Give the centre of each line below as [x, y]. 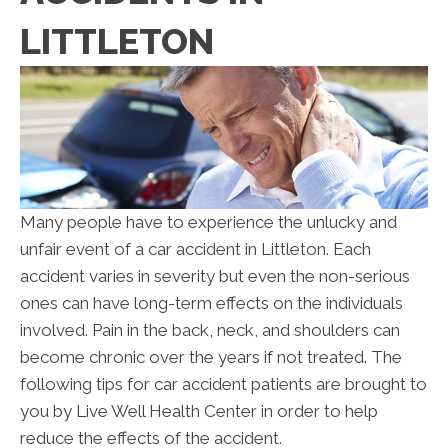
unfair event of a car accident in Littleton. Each [195, 249]
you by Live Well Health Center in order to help [199, 411]
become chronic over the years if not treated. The [211, 357]
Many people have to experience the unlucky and [208, 222]
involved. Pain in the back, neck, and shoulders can [210, 330]
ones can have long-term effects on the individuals [211, 303]
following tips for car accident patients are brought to [223, 384]
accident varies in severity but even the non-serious [215, 276]
